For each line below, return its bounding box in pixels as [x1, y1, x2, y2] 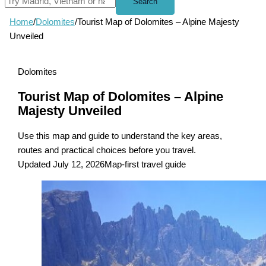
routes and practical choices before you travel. [18, 145, 197, 156]
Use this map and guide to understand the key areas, [18, 131, 223, 141]
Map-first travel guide [104, 160, 186, 170]
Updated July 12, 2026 [18, 160, 105, 170]
